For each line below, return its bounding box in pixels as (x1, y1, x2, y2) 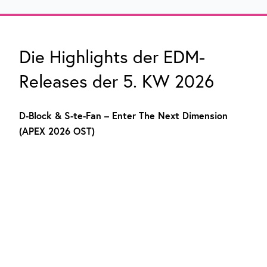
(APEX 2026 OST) (19, 125, 95, 137)
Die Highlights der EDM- (19, 45, 205, 68)
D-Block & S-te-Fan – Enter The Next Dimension (19, 109, 228, 122)
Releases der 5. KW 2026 (19, 70, 214, 92)
